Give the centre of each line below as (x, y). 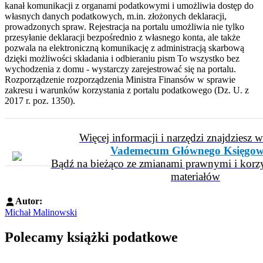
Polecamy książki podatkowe (91, 237)
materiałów (195, 176)
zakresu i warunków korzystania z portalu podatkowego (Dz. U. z (127, 90)
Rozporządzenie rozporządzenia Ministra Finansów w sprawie (120, 79)
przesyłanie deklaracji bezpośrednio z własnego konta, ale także (122, 37)
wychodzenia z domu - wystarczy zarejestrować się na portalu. (120, 69)
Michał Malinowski (41, 213)
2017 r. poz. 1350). (40, 100)
